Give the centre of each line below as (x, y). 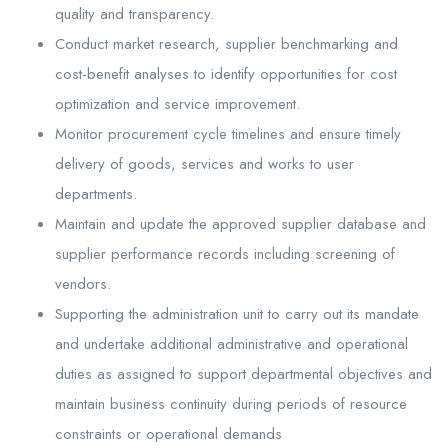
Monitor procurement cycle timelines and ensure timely (228, 133)
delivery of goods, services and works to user (204, 163)
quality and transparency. (134, 13)
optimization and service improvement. (177, 103)
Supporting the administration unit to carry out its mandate (237, 313)
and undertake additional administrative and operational (231, 343)
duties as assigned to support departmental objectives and (243, 373)
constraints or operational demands (168, 433)
